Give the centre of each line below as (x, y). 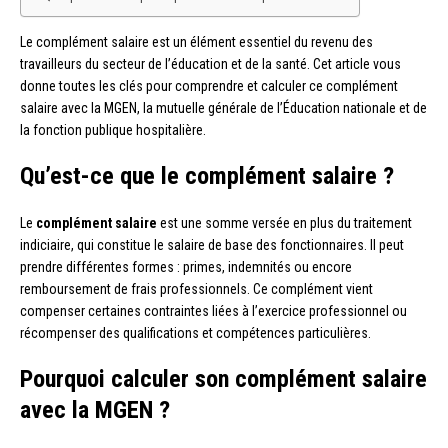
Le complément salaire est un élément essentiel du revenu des (196, 41)
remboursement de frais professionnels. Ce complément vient (196, 288)
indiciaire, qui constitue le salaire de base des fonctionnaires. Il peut (212, 244)
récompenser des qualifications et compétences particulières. (195, 332)
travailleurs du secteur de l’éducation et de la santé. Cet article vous (210, 63)
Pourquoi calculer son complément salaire (223, 378)
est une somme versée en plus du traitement (284, 222)
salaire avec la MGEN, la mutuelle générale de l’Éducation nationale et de (223, 107)
